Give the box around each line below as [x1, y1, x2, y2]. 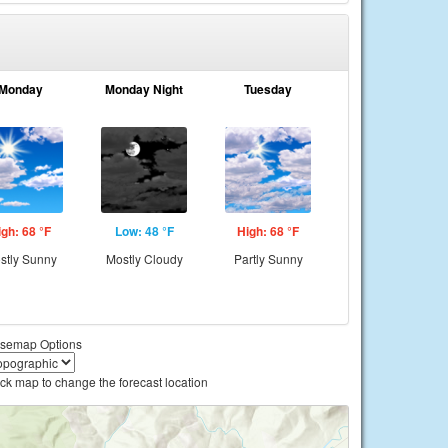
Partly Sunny [233, 250, 303, 267]
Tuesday [244, 80, 292, 98]
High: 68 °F [237, 222, 299, 240]
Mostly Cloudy [105, 250, 183, 267]
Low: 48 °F [114, 222, 174, 240]
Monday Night [105, 80, 183, 98]
